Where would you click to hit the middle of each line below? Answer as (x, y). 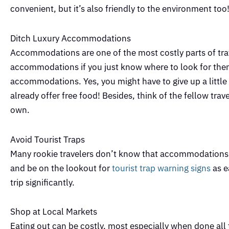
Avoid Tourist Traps (48, 139)
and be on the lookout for (60, 168)
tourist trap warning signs (160, 168)
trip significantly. (42, 182)
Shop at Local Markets (54, 212)
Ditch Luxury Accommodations (71, 38)
